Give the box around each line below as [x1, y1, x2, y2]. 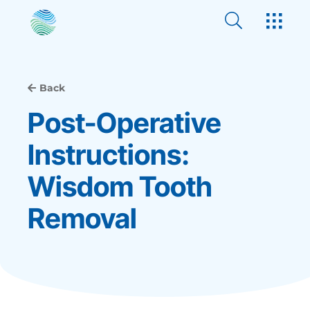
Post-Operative [28, 106, 221, 140]
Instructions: [28, 138, 190, 172]
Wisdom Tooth [28, 170, 212, 203]
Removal [28, 201, 137, 235]
